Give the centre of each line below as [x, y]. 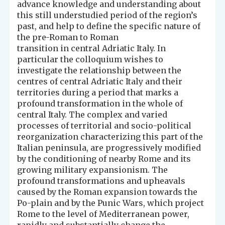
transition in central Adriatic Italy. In [92, 48]
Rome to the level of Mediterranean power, [103, 214]
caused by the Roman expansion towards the [107, 192]
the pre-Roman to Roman [68, 37]
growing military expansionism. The [93, 170]
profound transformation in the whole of [100, 104]
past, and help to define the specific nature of [109, 26]
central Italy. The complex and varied [92, 115]
